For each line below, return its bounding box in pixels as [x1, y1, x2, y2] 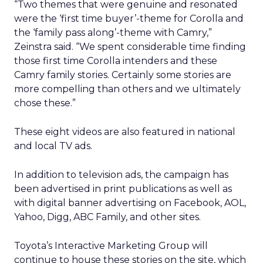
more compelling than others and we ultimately [14, 83, 241, 95]
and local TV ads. [14, 140, 92, 151]
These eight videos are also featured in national [14, 126, 235, 137]
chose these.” [14, 97, 76, 109]
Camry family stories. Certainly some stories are [14, 69, 231, 80]
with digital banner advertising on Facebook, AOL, [14, 197, 246, 208]
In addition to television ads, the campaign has [14, 169, 228, 180]
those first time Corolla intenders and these [14, 55, 217, 66]
